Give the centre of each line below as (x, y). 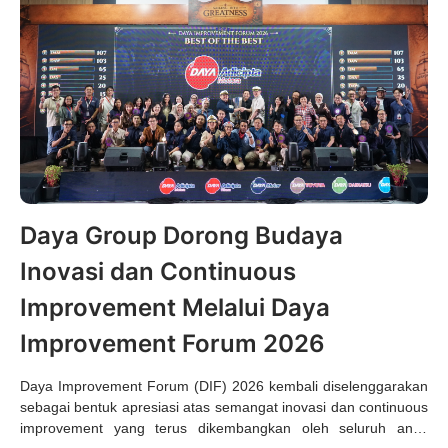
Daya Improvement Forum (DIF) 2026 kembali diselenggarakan (224, 385)
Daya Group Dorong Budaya (181, 235)
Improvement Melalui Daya (175, 307)
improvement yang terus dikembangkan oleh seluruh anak (224, 427)
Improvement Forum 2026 (172, 343)
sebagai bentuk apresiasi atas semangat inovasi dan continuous (224, 406)
